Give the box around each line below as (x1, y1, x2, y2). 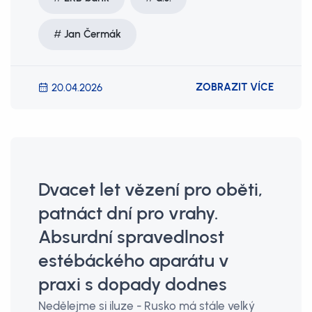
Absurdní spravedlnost (38, 226, 224, 247)
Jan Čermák (64, 28, 121, 40)
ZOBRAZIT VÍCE (196, 81, 274, 93)
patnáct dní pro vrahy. (38, 203, 218, 224)
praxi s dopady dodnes (38, 274, 227, 295)
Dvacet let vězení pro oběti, (38, 179, 263, 200)
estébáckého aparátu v (38, 250, 229, 271)
